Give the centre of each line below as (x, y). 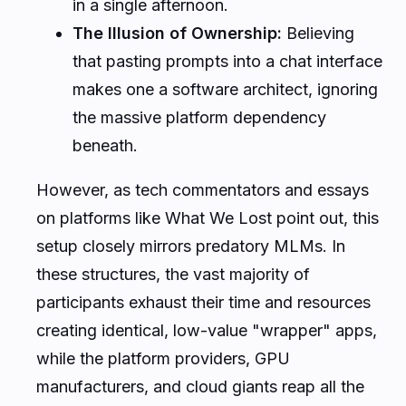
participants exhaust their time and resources (203, 302)
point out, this (325, 217)
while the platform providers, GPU (163, 358)
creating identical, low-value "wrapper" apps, (207, 330)
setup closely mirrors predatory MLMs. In (191, 246)
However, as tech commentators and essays (203, 189)
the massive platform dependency (199, 117)
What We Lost (218, 217)
